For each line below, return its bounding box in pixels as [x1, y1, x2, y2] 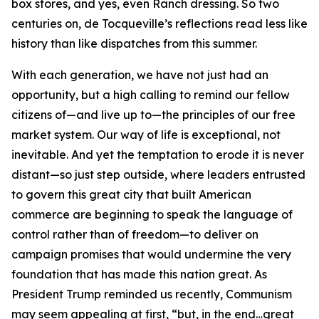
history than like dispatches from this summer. [11, 36, 257, 51]
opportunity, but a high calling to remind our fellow [11, 88, 290, 102]
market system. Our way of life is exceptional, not [11, 127, 281, 142]
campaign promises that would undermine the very [11, 247, 291, 261]
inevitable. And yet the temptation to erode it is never [11, 147, 304, 162]
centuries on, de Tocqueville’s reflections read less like [11, 16, 308, 31]
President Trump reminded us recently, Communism [11, 287, 292, 301]
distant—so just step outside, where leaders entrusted [11, 167, 305, 182]
